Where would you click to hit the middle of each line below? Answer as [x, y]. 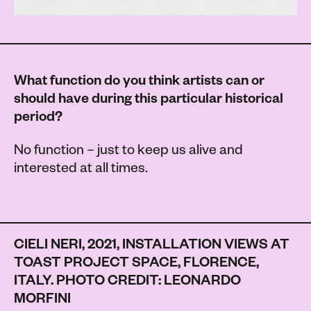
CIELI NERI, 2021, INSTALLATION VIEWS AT [152, 247]
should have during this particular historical [149, 101]
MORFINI [42, 301]
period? [38, 119]
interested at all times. [81, 170]
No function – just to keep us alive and [128, 152]
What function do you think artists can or [139, 83]
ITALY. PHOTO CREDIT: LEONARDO [127, 283]
